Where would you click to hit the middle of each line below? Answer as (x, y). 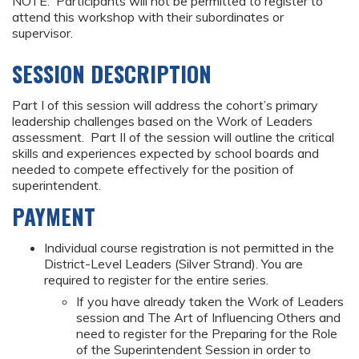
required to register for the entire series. (156, 280)
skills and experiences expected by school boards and (165, 153)
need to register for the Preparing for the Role (207, 334)
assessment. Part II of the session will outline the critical (173, 137)
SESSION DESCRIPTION (112, 74)
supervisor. (44, 32)
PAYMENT (56, 217)
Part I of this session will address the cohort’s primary (165, 105)
